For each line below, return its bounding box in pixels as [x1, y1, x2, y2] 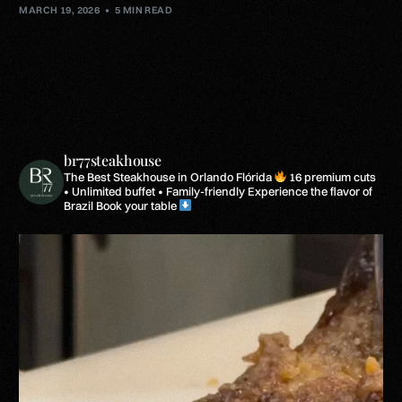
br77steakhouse [64, 150, 162, 170]
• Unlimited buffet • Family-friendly [64, 183, 246, 198]
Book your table [93, 197, 180, 213]
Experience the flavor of [245, 183, 373, 198]
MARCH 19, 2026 [19, 3, 100, 16]
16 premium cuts [289, 169, 377, 184]
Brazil [64, 197, 94, 213]
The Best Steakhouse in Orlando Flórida [64, 169, 273, 184]
